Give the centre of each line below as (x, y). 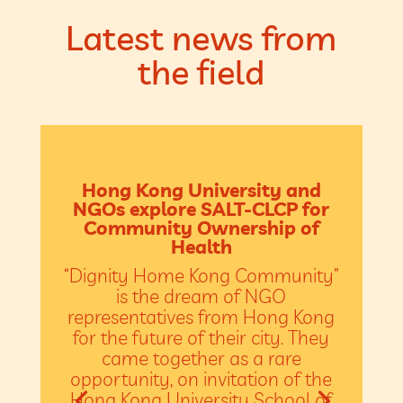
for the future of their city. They (201, 337)
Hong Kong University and (201, 189)
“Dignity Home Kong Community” (201, 275)
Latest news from (201, 38)
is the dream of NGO (201, 296)
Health (201, 246)
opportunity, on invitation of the (201, 378)
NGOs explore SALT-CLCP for (201, 208)
